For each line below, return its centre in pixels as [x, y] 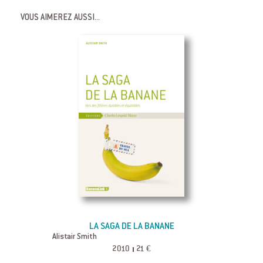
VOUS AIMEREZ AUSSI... [60, 18]
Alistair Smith [75, 237]
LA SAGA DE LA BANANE [131, 227]
